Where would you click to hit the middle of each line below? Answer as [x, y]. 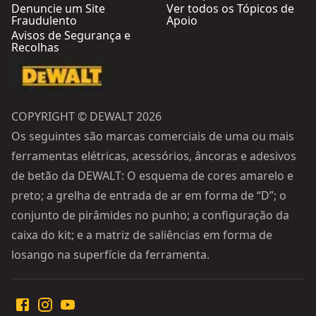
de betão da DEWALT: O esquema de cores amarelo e [152, 176]
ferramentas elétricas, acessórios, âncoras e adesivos [154, 156]
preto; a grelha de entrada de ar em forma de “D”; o [149, 196]
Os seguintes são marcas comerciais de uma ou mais [153, 136]
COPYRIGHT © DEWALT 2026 [86, 117]
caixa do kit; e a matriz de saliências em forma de [142, 235]
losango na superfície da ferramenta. [110, 255]
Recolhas [35, 47]
